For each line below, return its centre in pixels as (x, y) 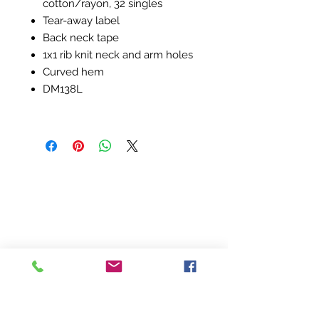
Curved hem (73, 72)
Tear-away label (81, 21)
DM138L (63, 89)
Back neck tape (81, 38)
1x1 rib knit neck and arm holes (118, 55)
